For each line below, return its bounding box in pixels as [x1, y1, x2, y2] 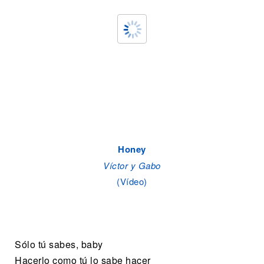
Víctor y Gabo [103, 159, 161, 171]
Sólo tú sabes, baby [15, 237, 103, 251]
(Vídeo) [117, 175, 147, 187]
